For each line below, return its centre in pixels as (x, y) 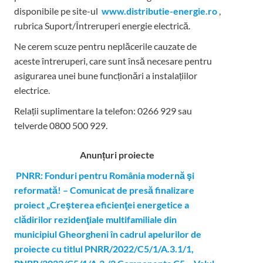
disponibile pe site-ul (57, 11)
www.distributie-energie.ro (159, 11)
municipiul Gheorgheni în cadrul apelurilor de (107, 234)
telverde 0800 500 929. (60, 126)
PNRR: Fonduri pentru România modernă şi (105, 176)
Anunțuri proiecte (117, 155)
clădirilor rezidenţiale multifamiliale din (95, 220)
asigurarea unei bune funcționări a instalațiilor (105, 76)
